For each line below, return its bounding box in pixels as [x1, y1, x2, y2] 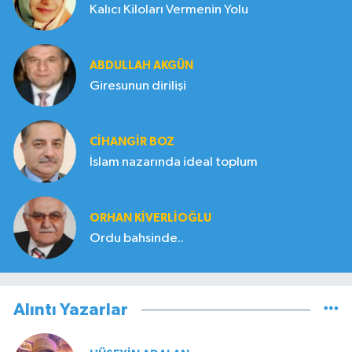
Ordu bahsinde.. [90, 231, 184, 245]
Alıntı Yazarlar [13, 301, 128, 319]
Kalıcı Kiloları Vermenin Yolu [90, 2, 248, 16]
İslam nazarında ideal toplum [90, 155, 258, 169]
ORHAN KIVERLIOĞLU [90, 211, 211, 224]
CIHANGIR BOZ [90, 135, 174, 148]
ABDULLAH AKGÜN [90, 59, 193, 71]
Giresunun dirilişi [90, 79, 186, 93]
